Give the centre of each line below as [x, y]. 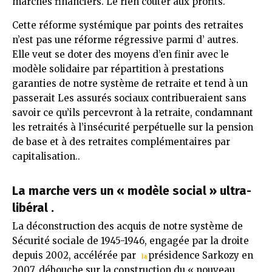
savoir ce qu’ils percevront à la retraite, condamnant [133, 112]
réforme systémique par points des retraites [141, 25]
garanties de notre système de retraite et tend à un [130, 83]
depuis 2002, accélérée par [75, 255]
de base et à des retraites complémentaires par [121, 141]
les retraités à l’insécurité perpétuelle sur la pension [133, 127]
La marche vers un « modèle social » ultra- [132, 190]
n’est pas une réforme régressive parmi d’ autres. [125, 39]
